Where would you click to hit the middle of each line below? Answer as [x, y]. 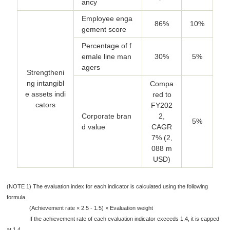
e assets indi [45, 94]
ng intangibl [45, 83]
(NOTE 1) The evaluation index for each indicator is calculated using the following [107, 186]
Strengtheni [45, 72]
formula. [17, 197]
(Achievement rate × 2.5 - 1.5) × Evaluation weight [80, 208]
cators [45, 104]
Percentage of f [107, 45]
